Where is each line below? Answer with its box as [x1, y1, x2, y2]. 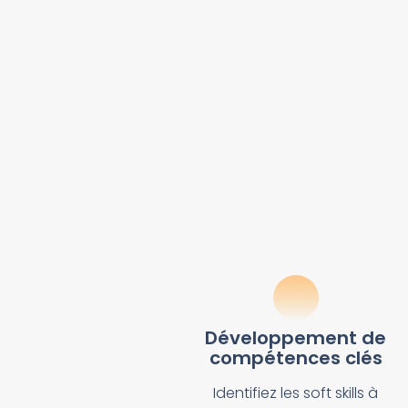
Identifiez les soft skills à [213, 382, 379, 403]
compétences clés [209, 344, 382, 371]
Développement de [205, 324, 387, 351]
